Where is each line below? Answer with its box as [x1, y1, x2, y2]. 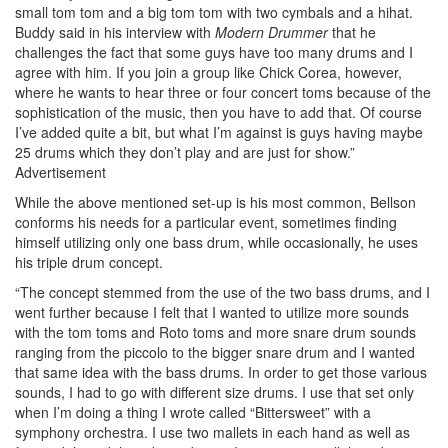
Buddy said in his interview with [15, 21, 215, 42]
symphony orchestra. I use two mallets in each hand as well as [15, 421, 410, 442]
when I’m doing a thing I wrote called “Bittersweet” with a [15, 401, 371, 422]
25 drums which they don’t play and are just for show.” [15, 141, 355, 162]
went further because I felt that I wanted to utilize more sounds [15, 301, 409, 322]
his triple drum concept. [15, 251, 163, 272]
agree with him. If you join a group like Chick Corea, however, [15, 61, 402, 82]
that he [328, 21, 376, 42]
